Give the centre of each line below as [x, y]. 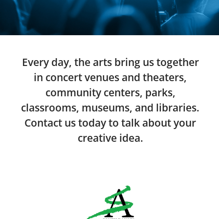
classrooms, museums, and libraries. [110, 108]
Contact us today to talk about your [110, 123]
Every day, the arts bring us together [110, 62]
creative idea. [110, 138]
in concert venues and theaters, [110, 77]
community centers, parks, [110, 92]
